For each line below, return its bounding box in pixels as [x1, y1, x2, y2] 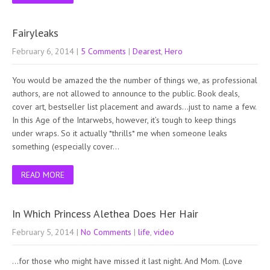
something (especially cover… [12, 140, 119, 152]
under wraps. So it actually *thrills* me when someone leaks [12, 127, 227, 139]
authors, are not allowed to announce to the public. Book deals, [12, 87, 239, 99]
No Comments [81, 226, 131, 237]
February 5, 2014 [12, 226, 74, 237]
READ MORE [21, 169, 64, 180]
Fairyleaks [12, 25, 58, 40]
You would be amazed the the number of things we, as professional [12, 74, 257, 86]
